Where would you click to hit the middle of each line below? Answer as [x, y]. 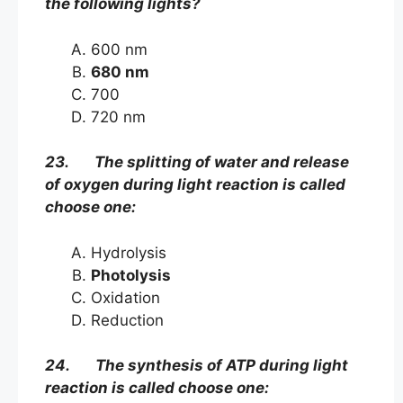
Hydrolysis [129, 252]
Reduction [127, 320]
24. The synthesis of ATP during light [197, 366]
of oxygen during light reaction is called [195, 185]
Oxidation [143, 297]
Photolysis [131, 275]
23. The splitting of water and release [197, 162]
